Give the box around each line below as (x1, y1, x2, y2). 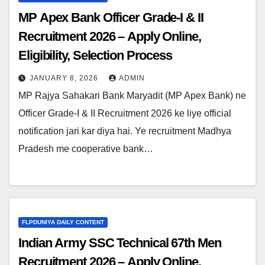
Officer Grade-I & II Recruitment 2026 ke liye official (18, 108, 231, 118)
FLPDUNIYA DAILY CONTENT (22, 219, 104, 226)
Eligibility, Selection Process (18, 47, 172, 63)
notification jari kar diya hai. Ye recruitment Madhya (18, 125, 231, 136)
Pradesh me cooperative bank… (18, 143, 153, 154)
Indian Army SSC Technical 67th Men (18, 235, 221, 251)
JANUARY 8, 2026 (30, 73, 101, 82)
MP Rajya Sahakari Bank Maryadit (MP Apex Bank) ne (18, 90, 246, 101)
